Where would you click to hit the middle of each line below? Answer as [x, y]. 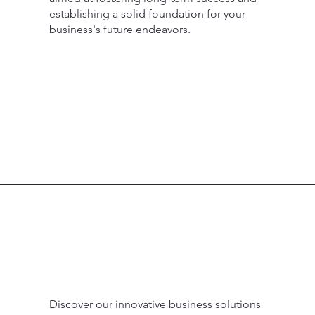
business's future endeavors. [120, 29]
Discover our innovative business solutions [155, 304]
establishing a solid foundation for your [147, 13]
